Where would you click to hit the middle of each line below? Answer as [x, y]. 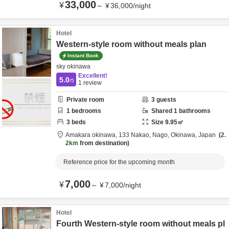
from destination [103, 143]
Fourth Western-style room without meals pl [141, 224]
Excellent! [93, 76]
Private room [85, 100]
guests [166, 100]
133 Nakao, [135, 135]
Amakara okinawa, [92, 135]
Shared [163, 111]
